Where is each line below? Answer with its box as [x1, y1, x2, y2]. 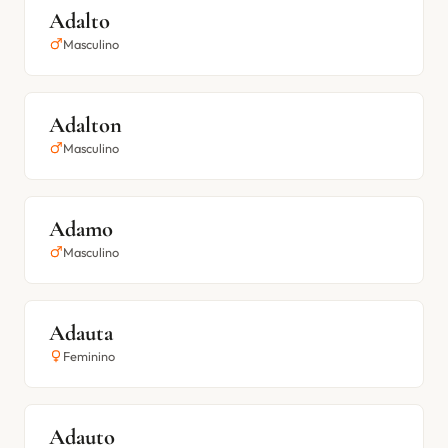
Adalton [49, 111, 122, 138]
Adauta [49, 319, 113, 346]
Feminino [63, 348, 115, 364]
